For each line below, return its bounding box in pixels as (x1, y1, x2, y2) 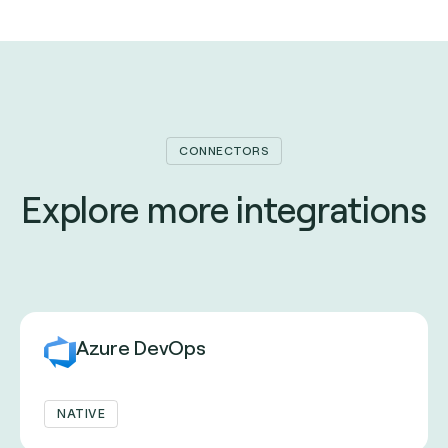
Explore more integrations (21, 191, 427, 230)
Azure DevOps (76, 337, 206, 359)
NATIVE (57, 406, 105, 421)
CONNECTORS (179, 144, 269, 157)
